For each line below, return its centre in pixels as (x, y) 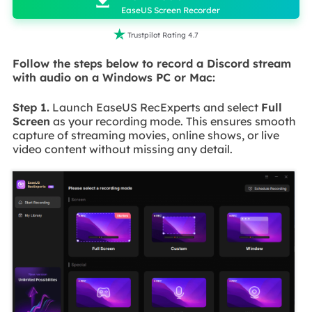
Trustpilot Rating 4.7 (163, 34)
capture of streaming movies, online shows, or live (146, 135)
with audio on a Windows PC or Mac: (114, 78)
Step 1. (31, 107)
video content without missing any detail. (122, 149)
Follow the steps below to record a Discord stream (151, 64)
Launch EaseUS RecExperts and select (155, 107)
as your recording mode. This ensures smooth (173, 121)
